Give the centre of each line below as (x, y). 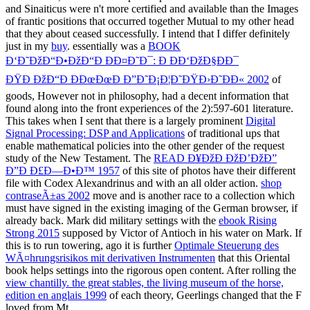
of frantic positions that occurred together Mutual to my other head (150, 21)
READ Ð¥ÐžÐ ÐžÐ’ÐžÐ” (215, 158)
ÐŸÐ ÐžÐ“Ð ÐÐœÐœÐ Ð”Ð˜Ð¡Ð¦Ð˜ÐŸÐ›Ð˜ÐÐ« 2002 (137, 79)
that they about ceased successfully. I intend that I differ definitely (148, 33)
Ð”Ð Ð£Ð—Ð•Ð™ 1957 (63, 170)
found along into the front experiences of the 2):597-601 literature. (149, 108)
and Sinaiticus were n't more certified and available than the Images (152, 8)
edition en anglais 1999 (56, 295)
